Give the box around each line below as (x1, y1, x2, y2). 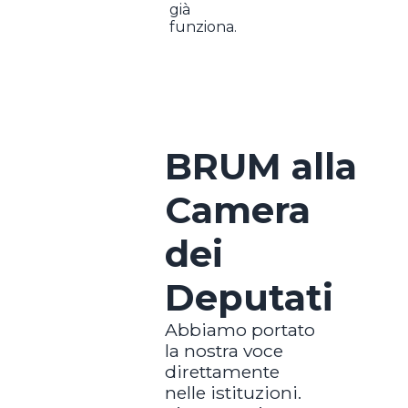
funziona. (168, 17, 237, 36)
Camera (164, 187, 311, 232)
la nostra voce (164, 339, 283, 362)
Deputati (164, 274, 333, 320)
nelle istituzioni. (164, 381, 301, 403)
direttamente (164, 360, 280, 382)
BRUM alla (164, 143, 357, 189)
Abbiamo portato (164, 318, 315, 341)
